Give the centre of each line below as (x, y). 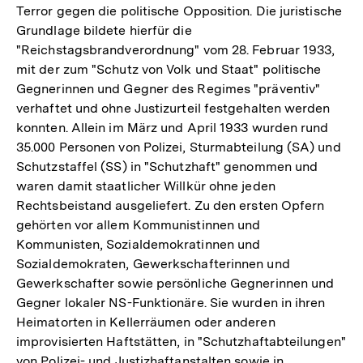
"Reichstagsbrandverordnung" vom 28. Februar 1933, (176, 50)
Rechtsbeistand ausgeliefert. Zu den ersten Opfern (171, 205)
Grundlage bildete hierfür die (104, 30)
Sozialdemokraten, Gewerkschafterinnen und (153, 264)
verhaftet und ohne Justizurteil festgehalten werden (173, 108)
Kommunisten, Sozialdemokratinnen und (139, 244)
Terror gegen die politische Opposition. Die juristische (179, 11)
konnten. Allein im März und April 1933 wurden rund (173, 128)
